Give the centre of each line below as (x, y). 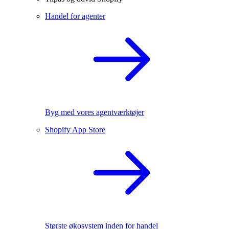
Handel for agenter (75, 16)
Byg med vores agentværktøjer (95, 112)
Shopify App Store (75, 129)
